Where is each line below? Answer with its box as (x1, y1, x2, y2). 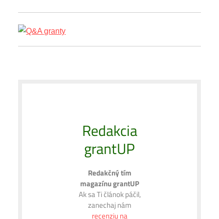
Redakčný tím (88, 167, 131, 178)
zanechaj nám (88, 199, 131, 211)
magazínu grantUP (80, 177, 139, 189)
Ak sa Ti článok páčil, (78, 188, 141, 200)
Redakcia (82, 119, 137, 142)
